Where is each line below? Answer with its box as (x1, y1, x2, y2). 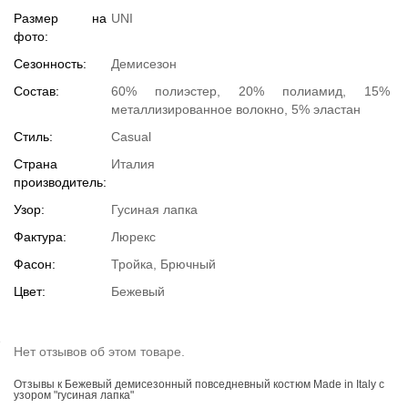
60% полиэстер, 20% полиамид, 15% (111, 84, 390, 99)
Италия (111, 157, 155, 172)
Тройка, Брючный (111, 257, 216, 272)
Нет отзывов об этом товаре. (14, 344, 185, 360)
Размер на (14, 11, 107, 26)
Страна (14, 157, 57, 172)
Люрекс (111, 229, 156, 245)
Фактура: (14, 229, 66, 245)
